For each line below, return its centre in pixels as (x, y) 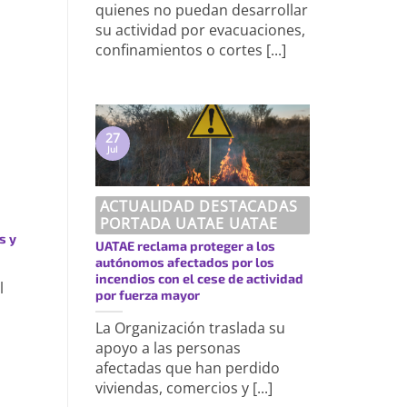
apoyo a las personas (168, 347)
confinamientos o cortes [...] (190, 50)
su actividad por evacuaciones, (200, 30)
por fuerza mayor (147, 294)
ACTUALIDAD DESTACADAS (199, 206)
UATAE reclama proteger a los (185, 245)
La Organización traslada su (190, 328)
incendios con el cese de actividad (199, 278)
